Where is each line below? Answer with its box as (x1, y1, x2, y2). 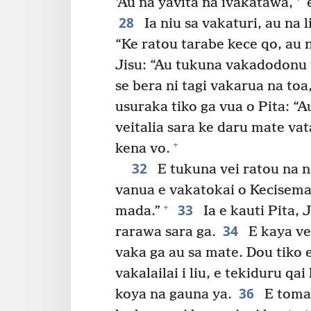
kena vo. (115, 140, 170, 157)
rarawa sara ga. (115, 224, 216, 240)
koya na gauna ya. (115, 286, 232, 303)
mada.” (115, 203, 160, 219)
